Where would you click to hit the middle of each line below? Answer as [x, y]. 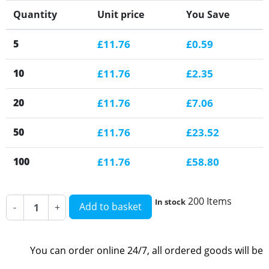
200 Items [210, 201]
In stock [170, 202]
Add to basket [110, 207]
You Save [208, 15]
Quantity [35, 15]
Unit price [121, 15]
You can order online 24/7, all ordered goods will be [147, 251]
